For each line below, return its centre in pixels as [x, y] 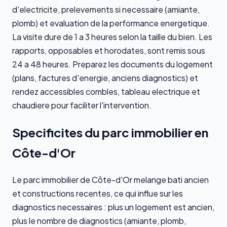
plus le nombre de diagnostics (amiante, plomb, [99, 220]
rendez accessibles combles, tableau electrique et [106, 91]
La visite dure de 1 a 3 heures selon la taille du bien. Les [112, 36]
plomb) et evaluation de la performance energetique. [111, 23]
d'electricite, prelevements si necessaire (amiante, [106, 9]
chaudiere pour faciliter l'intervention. [82, 105]
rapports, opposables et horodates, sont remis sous [109, 50]
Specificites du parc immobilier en [110, 132]
